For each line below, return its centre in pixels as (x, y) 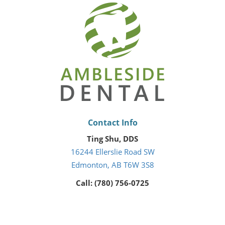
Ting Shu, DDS (113, 139)
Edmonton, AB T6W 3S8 (113, 165)
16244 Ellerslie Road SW (113, 152)
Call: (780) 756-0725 (113, 183)
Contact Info (113, 123)
